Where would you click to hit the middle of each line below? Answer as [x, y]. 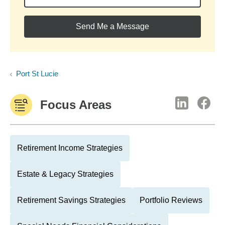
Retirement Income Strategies [70, 148]
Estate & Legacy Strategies [65, 174]
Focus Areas [76, 105]
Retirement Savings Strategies [71, 200]
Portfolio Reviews [171, 200]
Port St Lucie [37, 74]
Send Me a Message [113, 26]
